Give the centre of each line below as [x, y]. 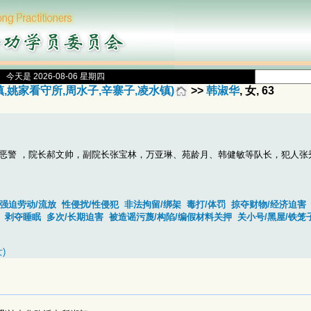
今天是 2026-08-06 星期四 [55, 76]
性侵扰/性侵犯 [90, 205]
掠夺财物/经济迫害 [269, 205]
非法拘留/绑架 [153, 205]
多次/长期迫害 [75, 217]
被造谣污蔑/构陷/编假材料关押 [170, 217]
